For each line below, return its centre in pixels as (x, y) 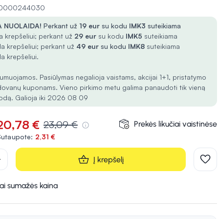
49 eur (88, 46)
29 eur (86, 36)
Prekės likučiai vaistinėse (175, 124)
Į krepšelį (109, 159)
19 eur (90, 26)
